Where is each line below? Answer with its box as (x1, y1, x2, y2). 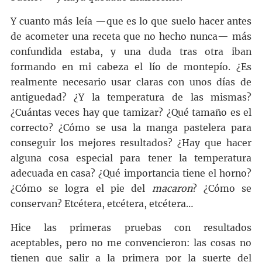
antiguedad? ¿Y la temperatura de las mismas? (10, 92, 252, 104)
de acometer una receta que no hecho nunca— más (10, 31, 252, 43)
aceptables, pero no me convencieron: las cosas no (10, 237, 252, 249)
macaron (151, 183, 192, 195)
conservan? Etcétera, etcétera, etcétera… (10, 198, 193, 210)
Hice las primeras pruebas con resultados (10, 222, 252, 234)
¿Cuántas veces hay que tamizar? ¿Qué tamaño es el (10, 107, 252, 119)
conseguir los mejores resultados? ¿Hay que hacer (10, 137, 252, 149)
